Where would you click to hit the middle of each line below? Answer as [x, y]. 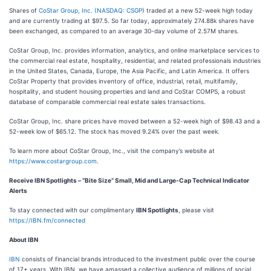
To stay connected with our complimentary [73, 210]
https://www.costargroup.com [53, 161]
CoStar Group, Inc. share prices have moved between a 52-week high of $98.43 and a [135, 121]
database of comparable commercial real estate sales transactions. [107, 102]
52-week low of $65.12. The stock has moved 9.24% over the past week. [114, 131]
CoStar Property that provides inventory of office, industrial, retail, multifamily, [123, 81]
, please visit [196, 210]
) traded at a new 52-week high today [198, 10]
